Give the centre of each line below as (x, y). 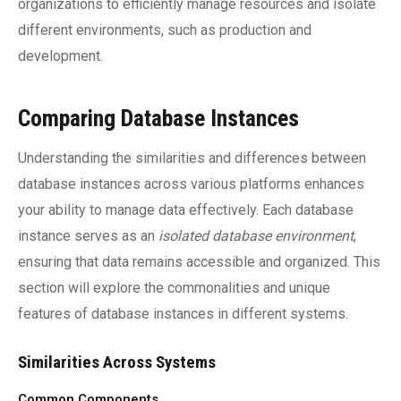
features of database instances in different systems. (183, 314)
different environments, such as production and (165, 30)
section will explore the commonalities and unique (174, 288)
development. (60, 56)
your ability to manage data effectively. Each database (186, 210)
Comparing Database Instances (158, 118)
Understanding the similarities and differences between (192, 158)
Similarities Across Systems (117, 362)
